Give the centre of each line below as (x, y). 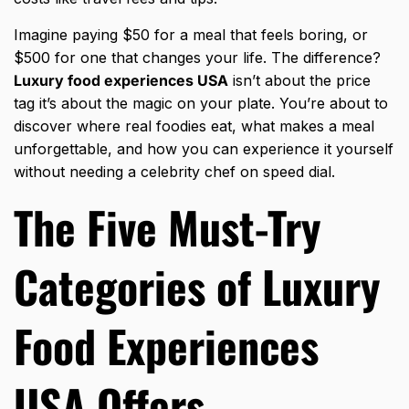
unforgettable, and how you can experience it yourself (204, 149)
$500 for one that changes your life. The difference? (197, 58)
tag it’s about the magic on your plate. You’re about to (201, 104)
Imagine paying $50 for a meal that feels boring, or (191, 35)
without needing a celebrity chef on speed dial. (174, 172)
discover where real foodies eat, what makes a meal (194, 126)
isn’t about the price (299, 81)
